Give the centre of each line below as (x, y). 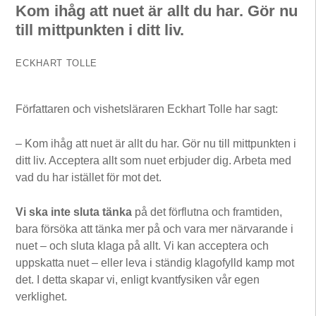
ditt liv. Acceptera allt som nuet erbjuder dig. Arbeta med (154, 160)
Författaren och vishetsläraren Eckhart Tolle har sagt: (147, 109)
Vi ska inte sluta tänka (74, 212)
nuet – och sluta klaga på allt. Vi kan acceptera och (142, 245)
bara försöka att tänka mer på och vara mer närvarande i (155, 229)
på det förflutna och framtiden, (207, 212)
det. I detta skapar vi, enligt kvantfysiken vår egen (138, 279)
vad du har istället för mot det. (89, 177)
